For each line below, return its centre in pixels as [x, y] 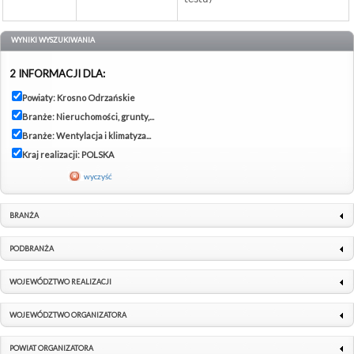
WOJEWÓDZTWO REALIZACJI [60, 282]
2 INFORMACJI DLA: [57, 74]
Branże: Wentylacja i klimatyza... [87, 136]
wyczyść [98, 177]
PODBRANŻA [32, 249]
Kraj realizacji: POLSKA [68, 155]
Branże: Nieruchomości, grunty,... [88, 117]
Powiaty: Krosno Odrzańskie [79, 98]
